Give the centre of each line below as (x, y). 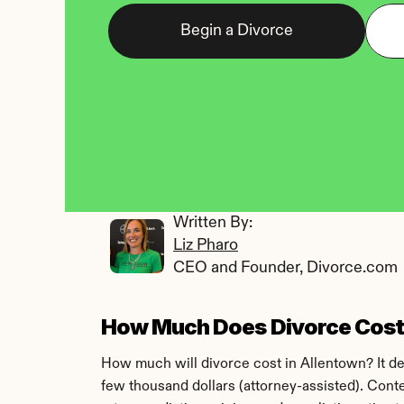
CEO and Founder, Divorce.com (285, 268)
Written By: (215, 223)
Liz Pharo (206, 245)
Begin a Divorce (237, 31)
